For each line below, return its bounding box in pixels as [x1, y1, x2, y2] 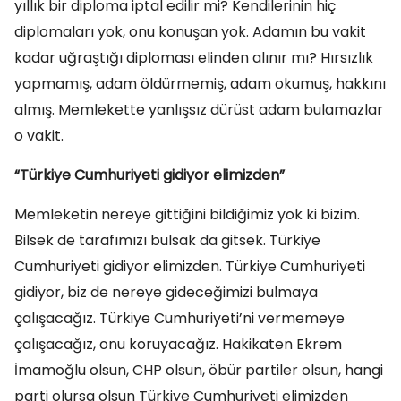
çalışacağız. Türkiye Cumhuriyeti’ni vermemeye [14, 308, 345, 328]
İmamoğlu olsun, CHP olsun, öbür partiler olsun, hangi [14, 360, 383, 380]
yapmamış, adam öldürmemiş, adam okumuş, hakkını [14, 73, 386, 94]
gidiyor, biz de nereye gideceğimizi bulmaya [14, 282, 318, 303]
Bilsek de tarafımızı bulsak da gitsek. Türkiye [14, 230, 320, 251]
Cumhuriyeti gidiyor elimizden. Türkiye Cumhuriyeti [14, 256, 365, 277]
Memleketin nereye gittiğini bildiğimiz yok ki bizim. [14, 204, 360, 225]
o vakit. [14, 125, 64, 146]
